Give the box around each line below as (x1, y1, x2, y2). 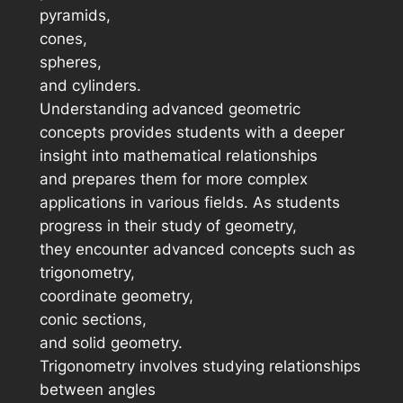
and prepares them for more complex (39, 170, 308, 189)
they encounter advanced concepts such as (39, 240, 355, 259)
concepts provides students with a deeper (39, 123, 345, 142)
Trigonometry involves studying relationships (39, 357, 361, 376)
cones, (39, 30, 87, 49)
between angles (39, 381, 156, 399)
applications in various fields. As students (39, 193, 340, 212)
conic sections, (39, 310, 147, 329)
